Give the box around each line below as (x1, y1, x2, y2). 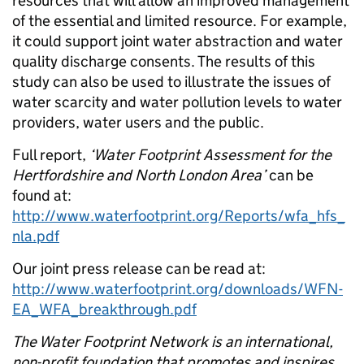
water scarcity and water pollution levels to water (12, 93, 342, 111)
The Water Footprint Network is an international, (12, 332, 333, 351)
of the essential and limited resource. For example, (12, 11, 347, 30)
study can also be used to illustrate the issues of (12, 72, 331, 91)
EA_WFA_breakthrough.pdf (12, 300, 197, 318)
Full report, (12, 145, 89, 164)
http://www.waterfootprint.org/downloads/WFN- (12, 279, 343, 298)
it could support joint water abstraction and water (12, 32, 343, 50)
